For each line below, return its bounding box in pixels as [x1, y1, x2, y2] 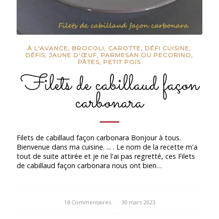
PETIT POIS [103, 58, 141, 66]
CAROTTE [108, 44, 141, 52]
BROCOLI [72, 44, 105, 52]
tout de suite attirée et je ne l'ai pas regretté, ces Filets [16, 152, 195, 161]
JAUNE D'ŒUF [49, 51, 97, 59]
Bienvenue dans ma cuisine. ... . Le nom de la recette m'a [16, 142, 197, 152]
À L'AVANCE [27, 44, 68, 52]
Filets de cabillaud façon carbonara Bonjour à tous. [16, 133, 181, 143]
